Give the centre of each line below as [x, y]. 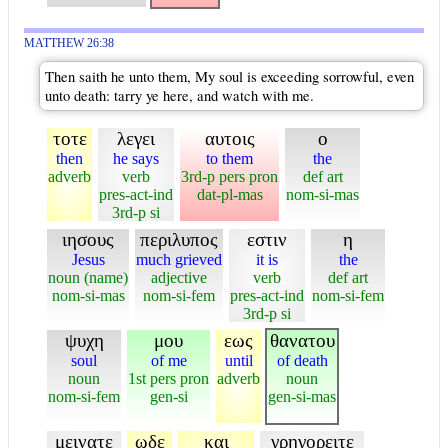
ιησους [88, 239]
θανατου [302, 340]
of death [302, 360]
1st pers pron [168, 378]
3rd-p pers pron [229, 176]
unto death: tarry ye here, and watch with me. [179, 95]
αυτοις [229, 138]
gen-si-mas [302, 396]
